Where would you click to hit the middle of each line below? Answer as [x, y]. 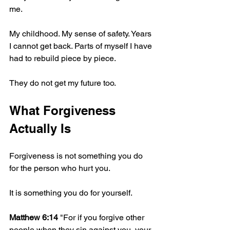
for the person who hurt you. [60, 168]
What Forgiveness [64, 110]
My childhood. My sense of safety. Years [81, 33]
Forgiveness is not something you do [77, 156]
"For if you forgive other [102, 217]
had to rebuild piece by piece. [63, 58]
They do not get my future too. [63, 83]
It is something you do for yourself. [71, 193]
